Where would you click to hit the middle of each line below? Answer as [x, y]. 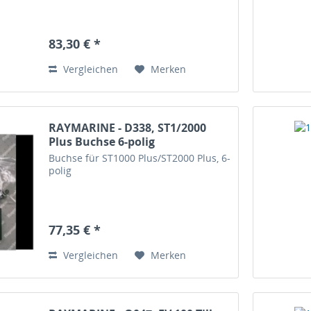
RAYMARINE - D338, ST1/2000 [128, 127]
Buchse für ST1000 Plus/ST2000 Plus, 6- [140, 158]
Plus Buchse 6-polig [102, 141]
